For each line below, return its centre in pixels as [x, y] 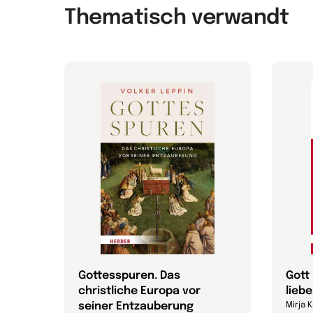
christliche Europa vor [139, 291]
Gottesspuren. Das [129, 276]
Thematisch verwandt [177, 17]
